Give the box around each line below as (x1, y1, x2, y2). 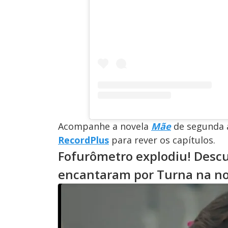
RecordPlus (58, 133, 109, 146)
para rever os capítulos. (109, 133, 215, 146)
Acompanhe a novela (58, 120, 151, 132)
